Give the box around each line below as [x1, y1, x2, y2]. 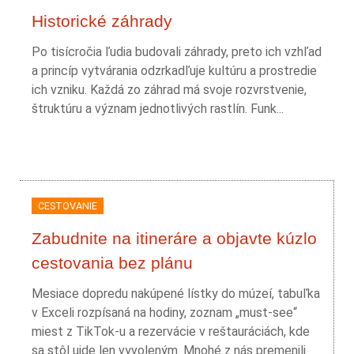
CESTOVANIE [38, 200, 97, 212]
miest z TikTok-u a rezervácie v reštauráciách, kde [32, 324, 310, 339]
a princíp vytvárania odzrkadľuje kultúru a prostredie [32, 63, 317, 78]
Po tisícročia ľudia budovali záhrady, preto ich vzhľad [32, 44, 322, 59]
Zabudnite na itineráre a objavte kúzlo [32, 229, 317, 247]
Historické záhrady [32, 12, 172, 30]
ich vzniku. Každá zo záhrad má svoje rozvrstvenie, [32, 82, 307, 97]
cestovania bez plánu [32, 254, 193, 272]
